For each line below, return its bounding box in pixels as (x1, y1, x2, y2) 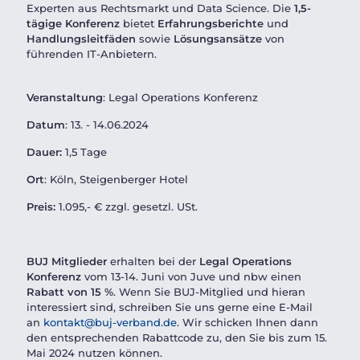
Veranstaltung (27, 91, 103, 104)
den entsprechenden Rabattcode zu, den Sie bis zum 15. (27, 331, 327, 344)
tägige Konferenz (27, 17, 120, 30)
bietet (120, 17, 157, 30)
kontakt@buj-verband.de (43, 316, 177, 329)
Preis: (27, 200, 55, 213)
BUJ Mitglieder (27, 255, 107, 268)
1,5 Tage (65, 145, 107, 158)
